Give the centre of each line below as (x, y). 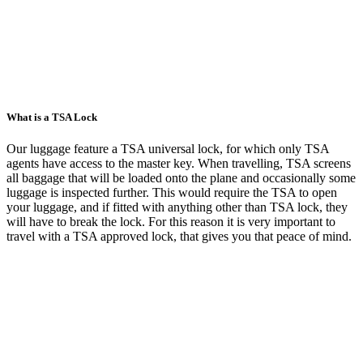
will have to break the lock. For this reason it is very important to (171, 221)
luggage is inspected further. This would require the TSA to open (172, 192)
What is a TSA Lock (52, 117)
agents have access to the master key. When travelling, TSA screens (179, 163)
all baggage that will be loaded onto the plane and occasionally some (181, 177)
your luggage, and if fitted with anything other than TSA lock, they (177, 207)
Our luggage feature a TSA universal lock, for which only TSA (168, 148)
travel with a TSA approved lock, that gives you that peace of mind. (179, 236)
